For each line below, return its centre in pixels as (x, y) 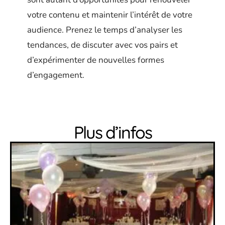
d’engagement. (56, 75)
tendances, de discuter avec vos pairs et (102, 45)
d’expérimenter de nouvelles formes (96, 60)
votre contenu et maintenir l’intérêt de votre (110, 15)
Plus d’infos (113, 133)
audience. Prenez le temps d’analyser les (105, 30)
